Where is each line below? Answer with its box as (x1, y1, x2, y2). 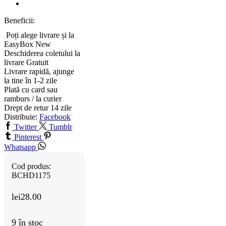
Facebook (39, 112, 71, 122)
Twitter (14, 123, 37, 132)
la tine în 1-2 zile (4, 76, 57, 85)
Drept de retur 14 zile (4, 103, 72, 112)
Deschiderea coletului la (4, 49, 80, 58)
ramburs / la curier (4, 94, 62, 103)
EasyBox (4, 40, 35, 49)
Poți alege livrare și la (6, 31, 74, 40)
